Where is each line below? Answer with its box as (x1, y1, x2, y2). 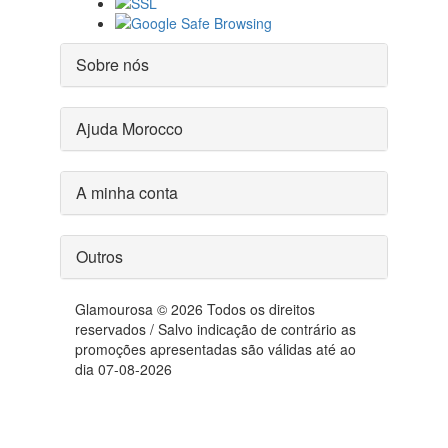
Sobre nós (76, 53, 149, 77)
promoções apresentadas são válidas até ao (75, 339, 356, 360)
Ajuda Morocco (76, 117, 183, 141)
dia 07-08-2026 (75, 359, 172, 380)
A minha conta (76, 181, 178, 205)
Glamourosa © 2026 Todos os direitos (75, 299, 315, 320)
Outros (76, 245, 123, 269)
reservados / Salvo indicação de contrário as (75, 319, 356, 340)
